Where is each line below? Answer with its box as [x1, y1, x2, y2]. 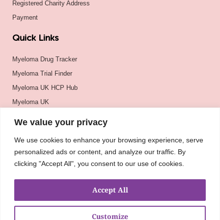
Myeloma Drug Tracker [12, 55, 77, 63]
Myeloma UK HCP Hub [12, 83, 78, 91]
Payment [12, 13, 38, 21]
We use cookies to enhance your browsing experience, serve [14, 136, 203, 144]
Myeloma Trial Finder [12, 69, 72, 77]
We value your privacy [14, 117, 108, 127]
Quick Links [12, 33, 58, 43]
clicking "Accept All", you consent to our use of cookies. [14, 159, 184, 167]
